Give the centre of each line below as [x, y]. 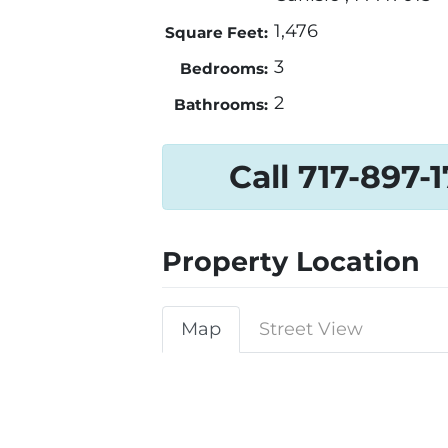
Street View [311, 329]
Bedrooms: [223, 69]
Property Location [291, 262]
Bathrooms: [220, 105]
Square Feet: [216, 33]
